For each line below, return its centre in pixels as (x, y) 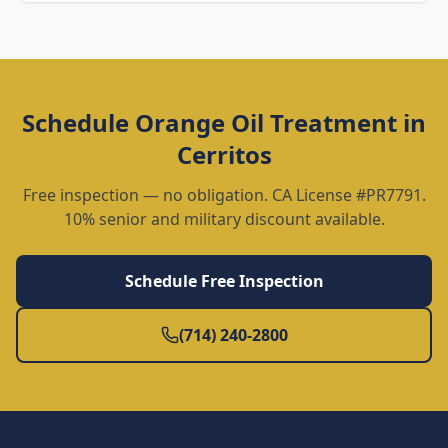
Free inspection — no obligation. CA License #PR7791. (224, 195)
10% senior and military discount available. (224, 219)
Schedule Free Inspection (224, 281)
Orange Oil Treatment (266, 122)
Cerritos (224, 154)
